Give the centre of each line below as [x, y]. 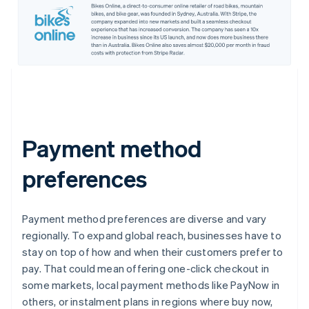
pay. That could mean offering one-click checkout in [146, 268]
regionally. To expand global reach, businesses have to [152, 235]
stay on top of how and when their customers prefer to [153, 251]
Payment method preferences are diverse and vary [144, 218]
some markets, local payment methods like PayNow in [151, 285]
